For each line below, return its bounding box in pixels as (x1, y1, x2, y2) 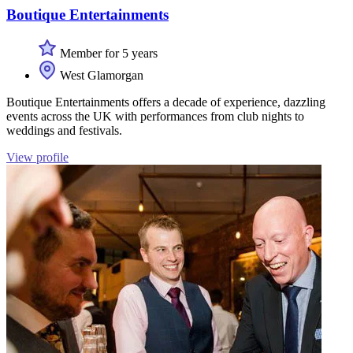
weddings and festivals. (6, 123, 122, 137)
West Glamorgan (57, 68, 143, 82)
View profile (6, 150, 69, 164)
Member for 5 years (57, 46, 158, 60)
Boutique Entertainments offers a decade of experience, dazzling (6, 95, 325, 109)
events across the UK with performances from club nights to (6, 109, 304, 123)
